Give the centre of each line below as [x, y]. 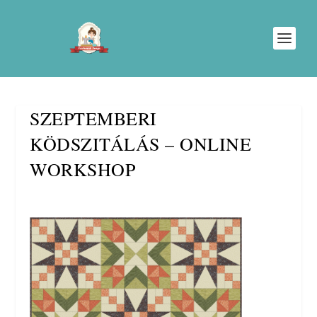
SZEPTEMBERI [93, 118]
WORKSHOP [83, 169]
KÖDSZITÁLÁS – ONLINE [141, 144]
